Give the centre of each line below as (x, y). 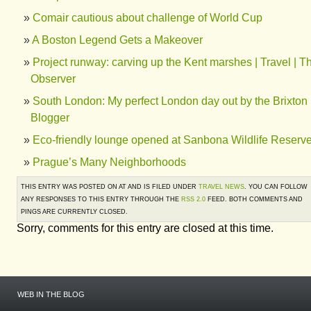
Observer (53, 79)
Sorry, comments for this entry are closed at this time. (145, 228)
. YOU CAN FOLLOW (276, 187)
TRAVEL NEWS (221, 187)
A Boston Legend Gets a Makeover (117, 40)
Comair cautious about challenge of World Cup (148, 18)
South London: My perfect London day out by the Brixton (170, 101)
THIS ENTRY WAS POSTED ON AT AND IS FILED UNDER (110, 187)
